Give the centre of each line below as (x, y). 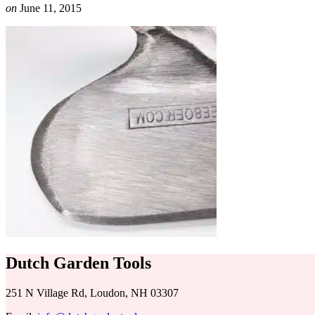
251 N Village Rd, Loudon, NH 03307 (92, 292)
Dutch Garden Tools (78, 263)
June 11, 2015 (49, 8)
